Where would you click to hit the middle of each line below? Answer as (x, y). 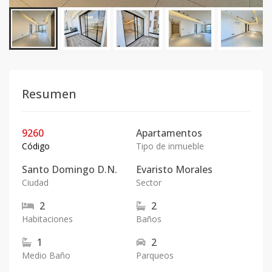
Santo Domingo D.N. (70, 169)
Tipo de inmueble (170, 146)
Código (36, 146)
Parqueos (155, 255)
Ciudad (35, 182)
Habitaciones (47, 219)
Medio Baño (46, 255)
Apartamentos (169, 133)
